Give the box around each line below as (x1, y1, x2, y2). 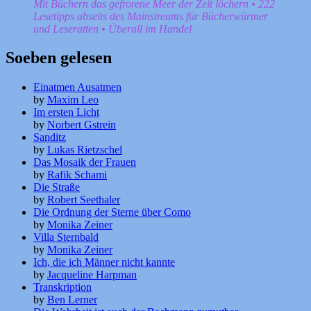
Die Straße (33, 181, 80, 194)
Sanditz (33, 131, 66, 144)
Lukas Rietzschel (47, 144, 122, 156)
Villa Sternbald (33, 231, 99, 244)
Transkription (33, 281, 92, 294)
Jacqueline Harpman (47, 269, 137, 281)
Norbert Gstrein (47, 119, 116, 131)
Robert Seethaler (47, 194, 120, 206)
